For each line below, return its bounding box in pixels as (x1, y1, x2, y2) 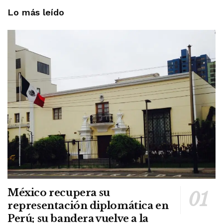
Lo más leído (7, 7, 64, 18)
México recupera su (7, 187, 110, 199)
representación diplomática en (7, 200, 169, 212)
